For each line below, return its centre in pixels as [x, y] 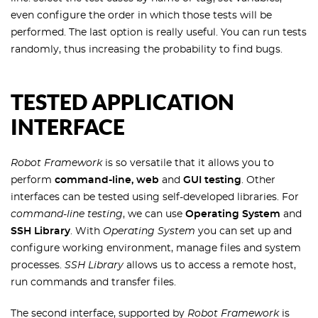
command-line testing [67, 215]
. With [87, 232]
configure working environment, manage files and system [156, 249]
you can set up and [243, 232]
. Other [258, 181]
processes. [38, 266]
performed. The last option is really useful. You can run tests [159, 33]
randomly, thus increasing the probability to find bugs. [147, 50]
